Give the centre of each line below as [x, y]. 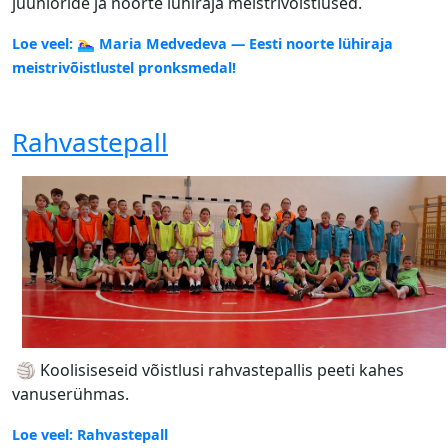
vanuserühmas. [70, 394]
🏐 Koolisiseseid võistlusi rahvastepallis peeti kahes [208, 370]
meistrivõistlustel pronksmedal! [124, 68]
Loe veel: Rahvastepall [90, 435]
